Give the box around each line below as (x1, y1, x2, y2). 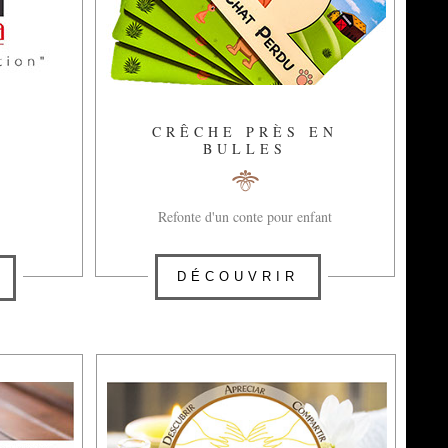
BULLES (203, 139, 287, 158)
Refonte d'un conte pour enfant (158, 207, 332, 226)
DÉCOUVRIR (177, 269, 299, 284)
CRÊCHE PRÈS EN (152, 122, 338, 141)
